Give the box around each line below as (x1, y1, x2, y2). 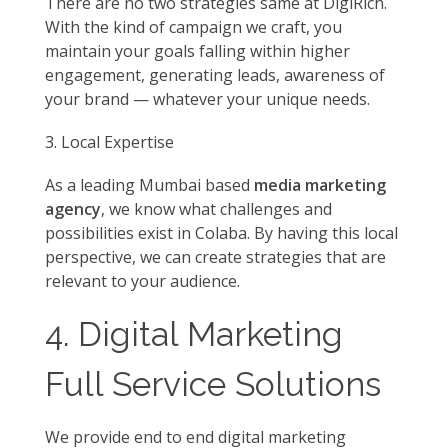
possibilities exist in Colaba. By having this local (45, 221, 398, 244)
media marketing (254, 173, 386, 196)
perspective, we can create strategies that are (45, 245, 386, 268)
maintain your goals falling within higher (45, 39, 350, 62)
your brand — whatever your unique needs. (45, 87, 370, 110)
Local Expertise (61, 130, 174, 153)
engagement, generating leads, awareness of (45, 63, 385, 86)
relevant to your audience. (45, 269, 240, 292)
